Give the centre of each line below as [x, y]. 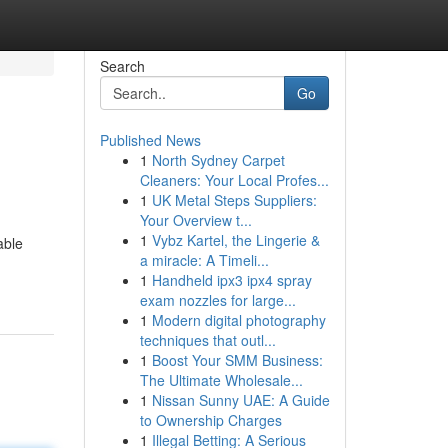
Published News [150, 140]
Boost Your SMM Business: [237, 360]
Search [122, 66]
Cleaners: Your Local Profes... [234, 180]
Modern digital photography [238, 320]
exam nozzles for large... [217, 300]
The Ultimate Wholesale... [221, 380]
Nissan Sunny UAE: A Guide [240, 400]
